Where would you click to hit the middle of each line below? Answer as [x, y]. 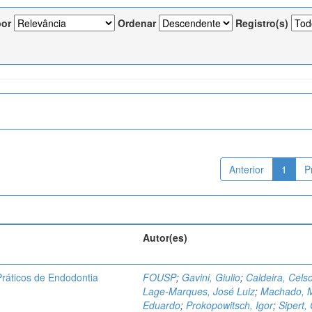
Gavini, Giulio [211, 277]
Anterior [246, 169]
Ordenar [137, 23]
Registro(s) [262, 23]
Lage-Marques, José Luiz [199, 291]
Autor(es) [165, 237]
